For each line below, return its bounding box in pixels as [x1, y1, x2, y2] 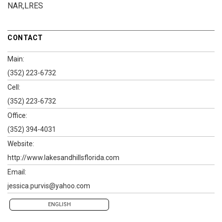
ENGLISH [48, 201, 71, 208]
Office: [7, 111, 27, 119]
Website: [7, 140, 34, 148]
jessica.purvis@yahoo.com [7, 182, 90, 190]
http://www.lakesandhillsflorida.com [7, 154, 119, 162]
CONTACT [7, 34, 43, 42]
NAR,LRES [7, 1, 43, 10]
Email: [7, 168, 26, 176]
